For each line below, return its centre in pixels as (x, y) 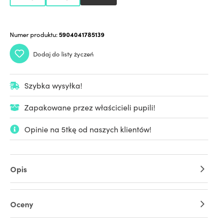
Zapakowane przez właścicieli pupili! (90, 107)
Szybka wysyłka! (53, 85)
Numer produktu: (34, 35)
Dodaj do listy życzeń (63, 54)
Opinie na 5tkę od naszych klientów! (88, 129)
